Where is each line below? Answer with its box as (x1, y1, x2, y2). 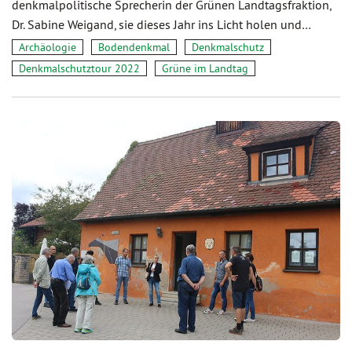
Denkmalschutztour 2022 (19, 60, 140, 75)
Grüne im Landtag (162, 60, 248, 75)
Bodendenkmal (98, 39, 170, 54)
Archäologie (19, 39, 76, 54)
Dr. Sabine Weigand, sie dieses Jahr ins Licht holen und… (12, 16, 311, 32)
